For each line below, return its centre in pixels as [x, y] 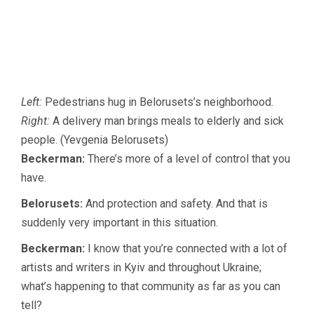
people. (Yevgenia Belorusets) [95, 140]
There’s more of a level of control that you [187, 159]
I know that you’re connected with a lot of [186, 249]
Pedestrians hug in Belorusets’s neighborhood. [158, 102]
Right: [35, 121]
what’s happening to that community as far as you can [151, 287]
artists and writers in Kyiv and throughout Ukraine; [141, 268]
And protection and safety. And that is [175, 204]
